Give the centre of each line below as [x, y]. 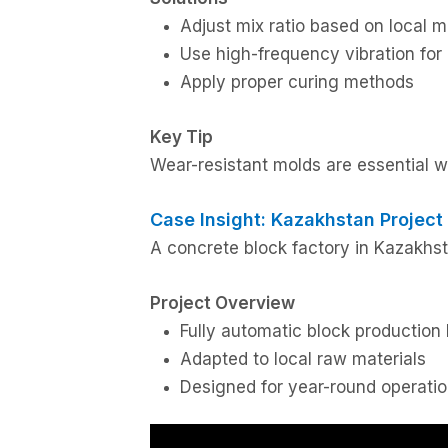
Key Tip [181, 137]
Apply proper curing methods [297, 82]
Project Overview [222, 303]
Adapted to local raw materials [303, 359]
